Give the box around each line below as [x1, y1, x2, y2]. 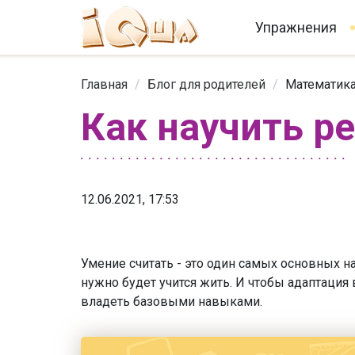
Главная [81, 77, 128, 93]
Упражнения [255, 19, 337, 36]
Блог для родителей [147, 77, 265, 93]
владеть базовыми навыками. [81, 293, 265, 309]
